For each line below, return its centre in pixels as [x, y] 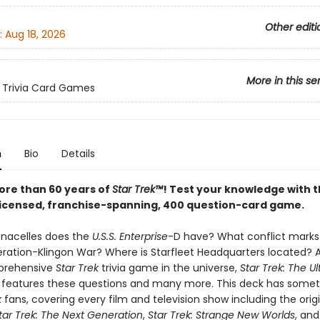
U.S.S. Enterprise [130, 236]
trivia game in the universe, [169, 268]
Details [78, 154]
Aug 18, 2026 [35, 35]
